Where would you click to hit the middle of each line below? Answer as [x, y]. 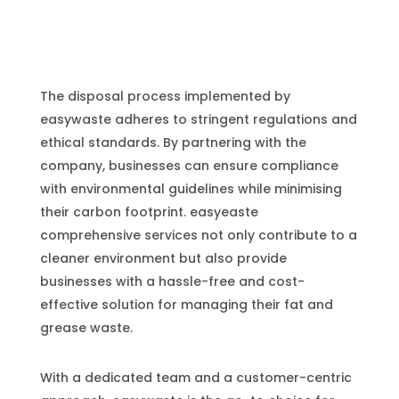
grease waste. [88, 328]
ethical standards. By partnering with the [173, 142]
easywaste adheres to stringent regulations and [198, 119]
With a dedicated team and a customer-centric [195, 378]
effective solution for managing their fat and [186, 305]
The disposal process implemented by [165, 96]
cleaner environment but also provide [163, 258]
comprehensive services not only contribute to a [198, 235]
